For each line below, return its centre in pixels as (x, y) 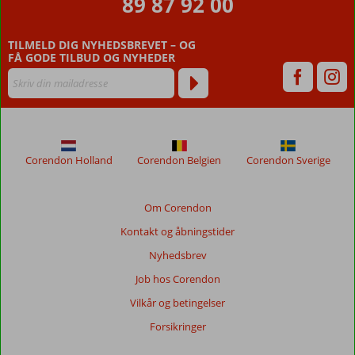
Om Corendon (177, 208)
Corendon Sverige (288, 160)
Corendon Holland (69, 160)
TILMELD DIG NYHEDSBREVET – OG (102, 44)
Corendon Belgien (179, 160)
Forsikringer (177, 326)
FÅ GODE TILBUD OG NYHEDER (92, 57)
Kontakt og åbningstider (177, 231)
